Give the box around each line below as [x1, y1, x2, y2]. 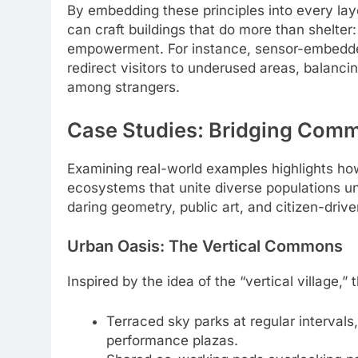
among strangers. [67, 79, 180, 96]
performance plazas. [105, 332, 238, 348]
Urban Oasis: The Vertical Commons [67, 237, 343, 257]
